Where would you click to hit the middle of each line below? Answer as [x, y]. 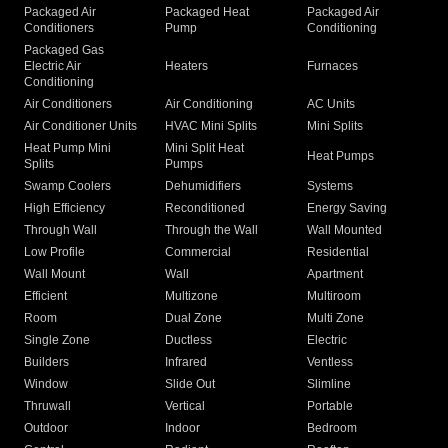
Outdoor [46, 428]
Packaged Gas [64, 50]
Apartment [334, 274]
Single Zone [57, 340]
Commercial [198, 252]
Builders [46, 362]
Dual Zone [194, 318]
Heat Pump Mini [67, 148]
